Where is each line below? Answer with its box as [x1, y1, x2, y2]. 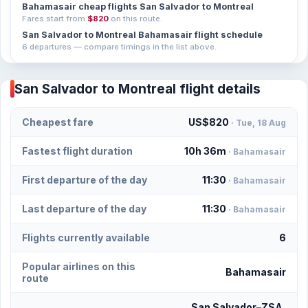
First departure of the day [22, 174, 147, 186]
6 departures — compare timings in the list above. [22, 42, 217, 52]
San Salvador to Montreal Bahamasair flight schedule [22, 30, 263, 40]
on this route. [109, 14, 162, 23]
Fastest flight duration [22, 145, 133, 157]
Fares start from [22, 14, 87, 23]
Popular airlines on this [22, 261, 135, 272]
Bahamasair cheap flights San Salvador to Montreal [22, 1, 254, 12]
